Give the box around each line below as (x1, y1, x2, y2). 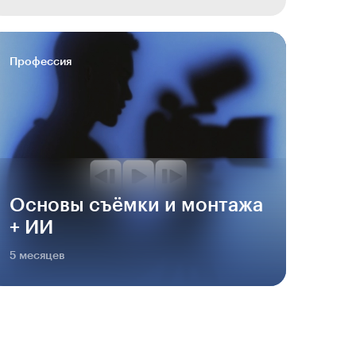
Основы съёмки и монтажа (10, 195, 263, 215)
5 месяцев (10, 250, 65, 261)
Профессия (10, 56, 72, 68)
